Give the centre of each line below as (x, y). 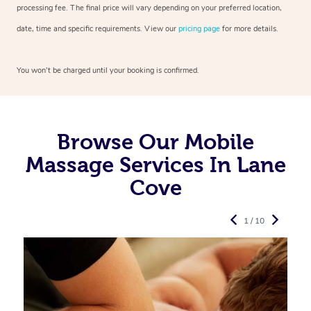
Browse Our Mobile (155, 141)
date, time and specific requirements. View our (98, 28)
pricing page (199, 28)
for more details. (249, 28)
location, (266, 8)
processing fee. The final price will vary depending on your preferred (134, 8)
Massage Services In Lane (155, 164)
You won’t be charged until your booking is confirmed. (108, 70)
